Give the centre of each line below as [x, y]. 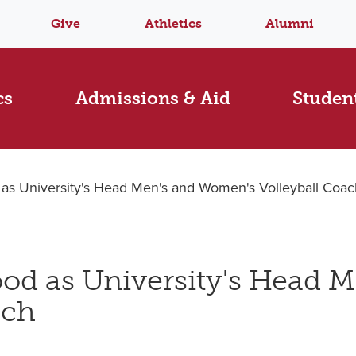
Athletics [173, 23]
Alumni [290, 23]
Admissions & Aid [153, 99]
